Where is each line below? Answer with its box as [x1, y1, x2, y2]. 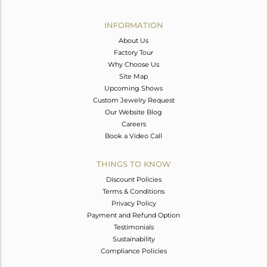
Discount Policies [105, 175, 162, 184]
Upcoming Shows [104, 84, 163, 93]
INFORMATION [104, 20, 163, 30]
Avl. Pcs [12, 11, 38, 20]
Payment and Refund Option [87, 211, 180, 220]
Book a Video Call [105, 132, 162, 141]
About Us [119, 36, 148, 45]
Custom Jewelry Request [92, 96, 175, 105]
